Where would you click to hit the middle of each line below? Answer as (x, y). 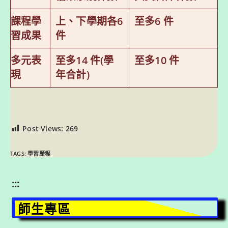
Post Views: (43, 129)
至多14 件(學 (85, 60)
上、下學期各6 (89, 21)
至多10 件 (157, 60)
